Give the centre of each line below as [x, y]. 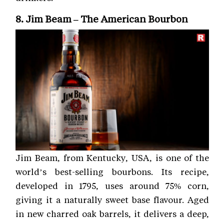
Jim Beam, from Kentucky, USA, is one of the [112, 157]
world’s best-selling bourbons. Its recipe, [112, 171]
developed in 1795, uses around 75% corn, [112, 185]
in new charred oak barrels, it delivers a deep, [112, 213]
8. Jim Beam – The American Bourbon [102, 18]
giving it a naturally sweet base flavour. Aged [112, 199]
